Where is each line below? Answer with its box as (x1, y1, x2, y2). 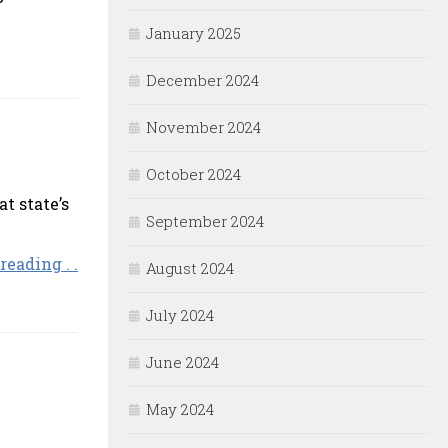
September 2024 (146, 211, 264, 232)
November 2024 (146, 117, 261, 138)
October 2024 (146, 164, 241, 185)
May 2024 (146, 399, 214, 420)
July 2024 (146, 305, 214, 326)
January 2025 (146, 23, 241, 44)
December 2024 (146, 70, 259, 91)
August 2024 (146, 258, 234, 279)
